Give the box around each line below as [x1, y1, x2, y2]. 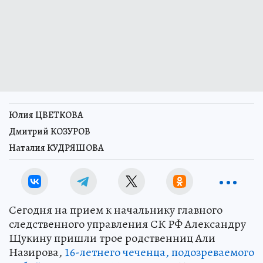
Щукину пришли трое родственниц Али [9, 230, 215, 246]
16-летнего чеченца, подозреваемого [65, 244, 254, 260]
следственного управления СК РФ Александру [9, 216, 246, 232]
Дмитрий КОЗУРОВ [9, 125, 90, 138]
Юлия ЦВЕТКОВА [9, 109, 83, 122]
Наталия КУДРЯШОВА [9, 141, 104, 154]
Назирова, [9, 244, 65, 260]
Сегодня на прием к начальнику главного [9, 202, 222, 218]
